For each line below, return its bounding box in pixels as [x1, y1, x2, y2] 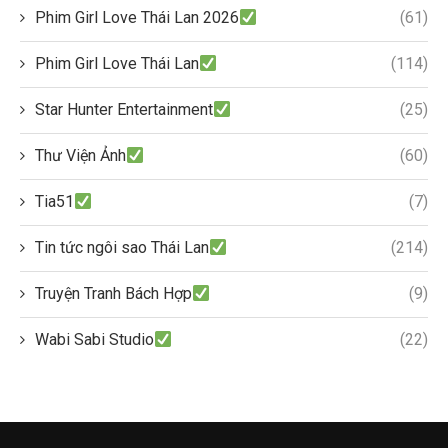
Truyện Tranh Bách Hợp [35, 284, 192, 303]
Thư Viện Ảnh [35, 146, 126, 165]
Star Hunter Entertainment [35, 100, 213, 119]
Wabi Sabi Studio [35, 330, 154, 349]
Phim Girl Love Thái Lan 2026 [35, 8, 239, 27]
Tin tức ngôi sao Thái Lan [35, 238, 209, 257]
